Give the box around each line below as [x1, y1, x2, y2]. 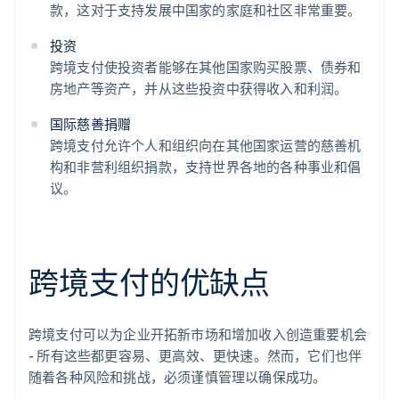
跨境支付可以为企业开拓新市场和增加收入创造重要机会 [28, 325, 367, 344]
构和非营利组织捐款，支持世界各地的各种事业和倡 [50, 158, 362, 176]
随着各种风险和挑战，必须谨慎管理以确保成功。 [28, 368, 327, 387]
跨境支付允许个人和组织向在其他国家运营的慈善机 [50, 136, 362, 155]
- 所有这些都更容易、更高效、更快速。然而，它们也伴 [28, 346, 362, 365]
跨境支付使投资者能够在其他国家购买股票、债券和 [50, 58, 362, 77]
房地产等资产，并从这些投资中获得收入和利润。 [50, 79, 348, 98]
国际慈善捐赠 [50, 115, 132, 134]
